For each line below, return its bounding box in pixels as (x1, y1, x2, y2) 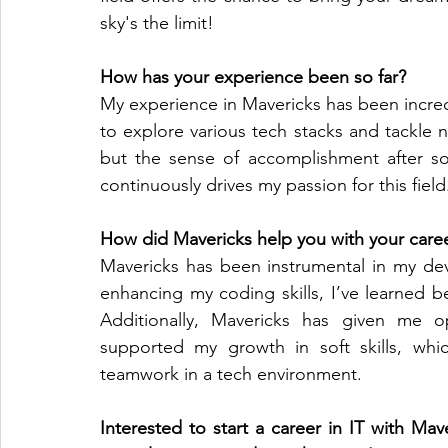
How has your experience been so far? (100, 65, 406, 88)
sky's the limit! (100, 11, 214, 34)
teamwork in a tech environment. (100, 362, 362, 385)
